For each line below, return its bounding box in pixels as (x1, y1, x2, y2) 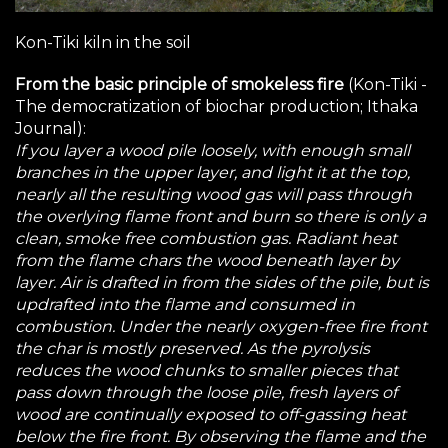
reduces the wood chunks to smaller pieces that (15, 361, 398, 381)
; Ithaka (360, 97, 418, 117)
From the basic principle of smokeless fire (15, 75, 344, 95)
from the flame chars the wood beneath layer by (15, 251, 399, 271)
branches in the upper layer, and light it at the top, (15, 163, 410, 183)
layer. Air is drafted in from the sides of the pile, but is (15, 273, 429, 293)
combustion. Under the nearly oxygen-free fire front (15, 317, 427, 337)
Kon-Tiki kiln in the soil (15, 33, 191, 53)
